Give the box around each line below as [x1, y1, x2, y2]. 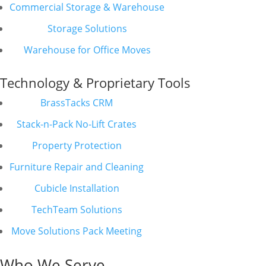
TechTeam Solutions [31, 203, 122, 216]
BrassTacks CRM [40, 96, 113, 109]
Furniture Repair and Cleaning [9, 160, 144, 173]
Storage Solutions [47, 22, 127, 35]
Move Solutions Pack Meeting [11, 224, 142, 237]
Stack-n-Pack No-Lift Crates [17, 118, 137, 131]
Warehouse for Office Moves [23, 43, 151, 56]
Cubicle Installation [34, 182, 119, 195]
